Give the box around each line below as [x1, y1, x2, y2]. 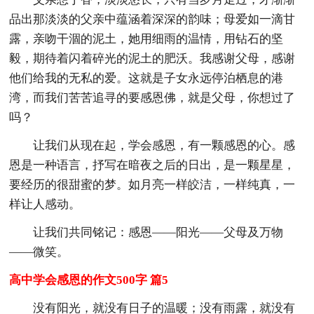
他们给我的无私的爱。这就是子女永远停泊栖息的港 [9, 71, 284, 85]
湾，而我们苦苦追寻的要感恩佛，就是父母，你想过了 [9, 90, 296, 104]
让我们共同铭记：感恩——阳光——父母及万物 [33, 225, 284, 239]
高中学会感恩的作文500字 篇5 [9, 273, 169, 287]
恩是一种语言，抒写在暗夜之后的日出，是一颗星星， [9, 158, 296, 172]
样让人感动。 [9, 197, 81, 211]
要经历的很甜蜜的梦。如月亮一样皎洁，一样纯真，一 [9, 177, 296, 191]
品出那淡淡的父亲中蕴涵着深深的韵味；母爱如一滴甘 [9, 12, 296, 26]
